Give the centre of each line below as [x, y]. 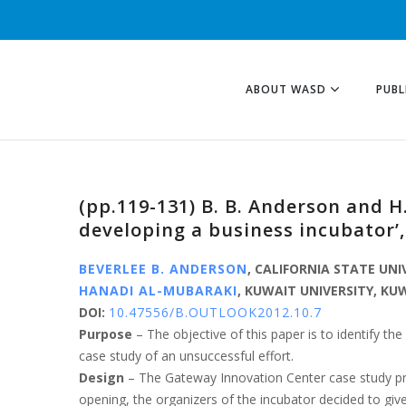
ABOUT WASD [286, 89]
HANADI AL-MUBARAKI [158, 290]
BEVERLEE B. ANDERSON [163, 269]
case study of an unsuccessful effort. [186, 356]
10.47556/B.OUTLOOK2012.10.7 [215, 312]
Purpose [106, 334]
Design [101, 377]
